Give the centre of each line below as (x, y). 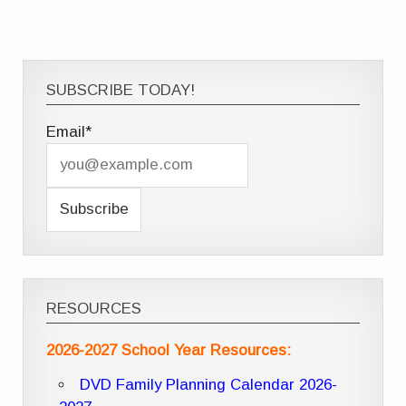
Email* (69, 131)
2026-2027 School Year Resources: (169, 350)
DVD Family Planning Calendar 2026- (208, 385)
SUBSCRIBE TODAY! (121, 91)
